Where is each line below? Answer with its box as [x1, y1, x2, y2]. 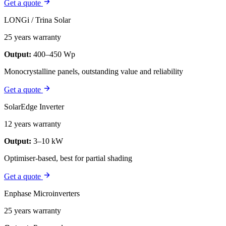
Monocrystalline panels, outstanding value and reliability [4, 67, 183, 76]
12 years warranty [4, 120, 61, 129]
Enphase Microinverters [4, 189, 80, 198]
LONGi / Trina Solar [4, 16, 71, 25]
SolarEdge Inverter [4, 102, 64, 111]
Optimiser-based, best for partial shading [4, 154, 132, 163]
